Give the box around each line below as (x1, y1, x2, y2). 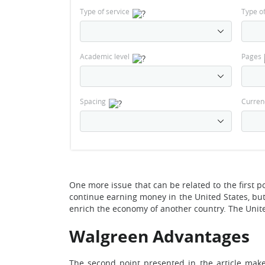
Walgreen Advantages (69, 225, 250, 247)
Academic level (80, 51, 130, 61)
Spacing (80, 96, 106, 106)
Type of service (80, 7, 130, 16)
